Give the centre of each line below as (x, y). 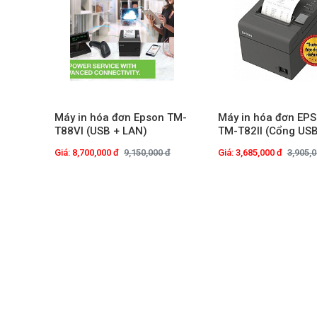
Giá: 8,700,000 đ (87, 152)
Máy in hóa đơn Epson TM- (121, 117)
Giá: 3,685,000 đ (250, 152)
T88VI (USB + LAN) (101, 131)
